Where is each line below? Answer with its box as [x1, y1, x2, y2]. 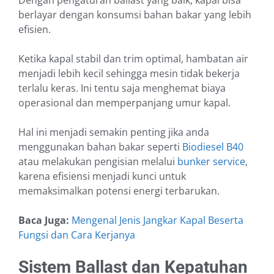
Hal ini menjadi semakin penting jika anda [18, 125, 209, 139]
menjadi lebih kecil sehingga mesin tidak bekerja [18, 67, 240, 81]
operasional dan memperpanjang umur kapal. [18, 96, 231, 110]
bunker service [175, 155, 245, 169]
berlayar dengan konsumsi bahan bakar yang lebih [18, 8, 251, 22]
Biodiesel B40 [180, 140, 243, 154]
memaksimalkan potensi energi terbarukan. [18, 184, 220, 198]
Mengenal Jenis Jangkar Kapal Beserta [72, 213, 243, 228]
